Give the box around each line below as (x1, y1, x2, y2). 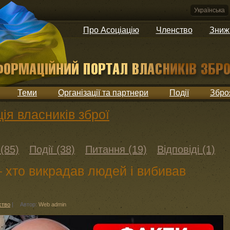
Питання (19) (85, 144, 147, 155)
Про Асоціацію (83, 26, 139, 34)
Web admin (39, 201, 66, 207)
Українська (194, 7, 225, 14)
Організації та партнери (58, 88, 148, 97)
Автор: (20, 201, 39, 207)
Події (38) (29, 144, 75, 155)
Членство (156, 26, 193, 34)
